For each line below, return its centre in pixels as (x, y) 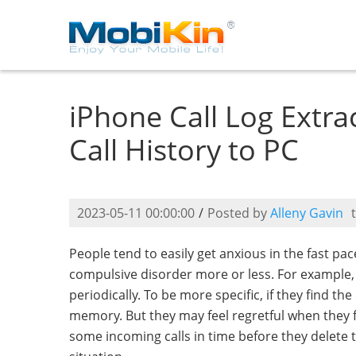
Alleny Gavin (307, 213)
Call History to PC (184, 150)
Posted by (239, 213)
